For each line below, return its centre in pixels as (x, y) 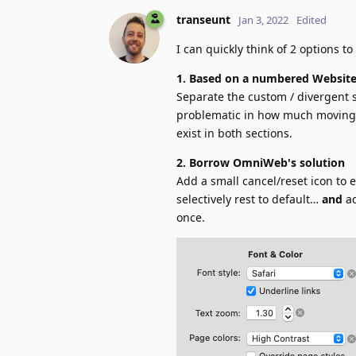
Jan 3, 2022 (263, 20)
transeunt (203, 20)
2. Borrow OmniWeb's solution (261, 163)
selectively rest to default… (249, 199)
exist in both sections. (234, 133)
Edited (311, 20)
